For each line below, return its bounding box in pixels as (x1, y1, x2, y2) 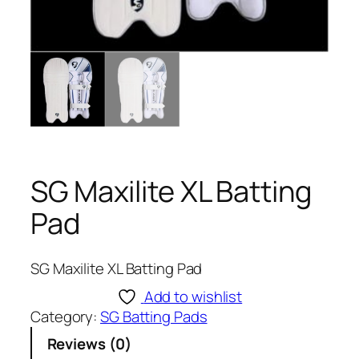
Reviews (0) (46, 333, 131, 355)
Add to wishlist (143, 286, 243, 307)
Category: (30, 306, 101, 327)
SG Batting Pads (100, 306, 208, 327)
